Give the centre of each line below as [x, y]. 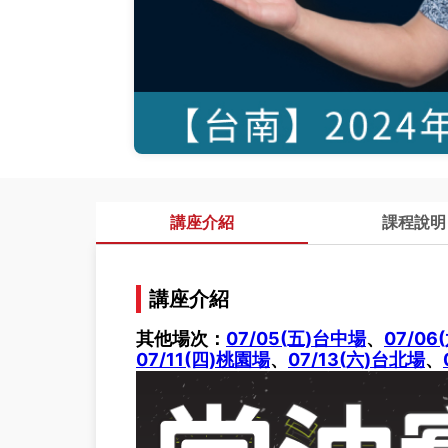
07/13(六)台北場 [356, 359]
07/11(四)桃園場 [203, 359]
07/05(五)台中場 [296, 338]
